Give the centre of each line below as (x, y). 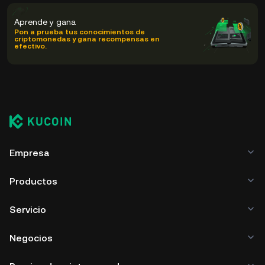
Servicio (28, 210)
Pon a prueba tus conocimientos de (80, 32)
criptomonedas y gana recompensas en (87, 39)
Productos (33, 181)
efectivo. (30, 46)
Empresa (30, 153)
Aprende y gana (45, 22)
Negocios (31, 238)
